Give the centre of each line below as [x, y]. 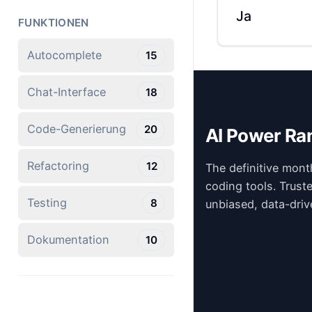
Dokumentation [69, 240]
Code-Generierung [77, 129]
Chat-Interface [67, 92]
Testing [47, 203]
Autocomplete [65, 55]
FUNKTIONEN [54, 23]
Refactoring [58, 166]
